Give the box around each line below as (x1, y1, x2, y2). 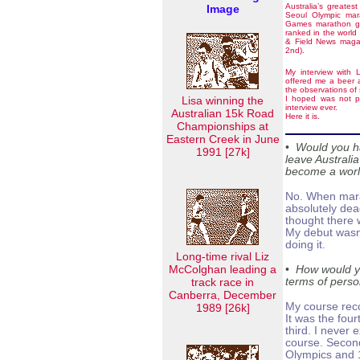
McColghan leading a (169, 263, 276, 276)
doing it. (285, 239, 325, 251)
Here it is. (285, 112, 320, 121)
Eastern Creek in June (166, 133, 280, 145)
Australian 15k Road (171, 107, 274, 120)
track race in (191, 276, 254, 288)
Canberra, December (169, 288, 276, 301)
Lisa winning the (182, 94, 264, 107)
